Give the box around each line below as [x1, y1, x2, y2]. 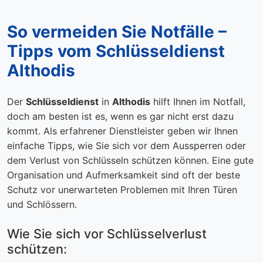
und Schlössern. [7, 198, 77, 210]
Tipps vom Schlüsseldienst [7, 41, 225, 61]
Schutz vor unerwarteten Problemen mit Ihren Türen [7, 183, 237, 195]
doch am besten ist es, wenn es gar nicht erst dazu [7, 110, 234, 122]
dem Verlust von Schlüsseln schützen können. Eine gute [7, 154, 254, 166]
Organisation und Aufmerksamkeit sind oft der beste [7, 168, 240, 181]
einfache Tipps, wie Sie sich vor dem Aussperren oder [7, 139, 246, 151]
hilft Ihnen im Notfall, [150, 95, 245, 107]
